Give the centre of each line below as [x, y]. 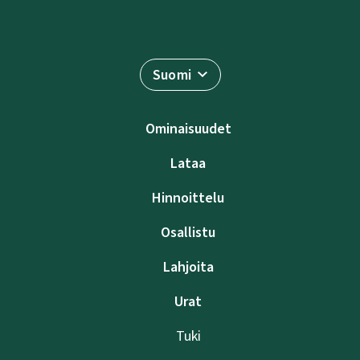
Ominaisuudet [188, 128]
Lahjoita [188, 266]
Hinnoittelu [188, 197]
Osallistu [188, 232]
